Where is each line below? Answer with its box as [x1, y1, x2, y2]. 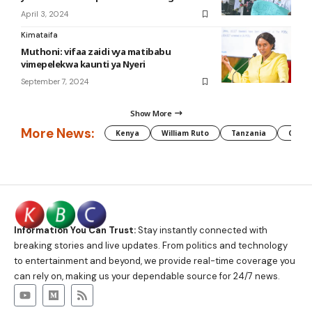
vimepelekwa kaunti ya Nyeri [21, 58, 146, 71]
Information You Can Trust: [14, 224, 136, 236]
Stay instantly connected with [136, 224, 267, 236]
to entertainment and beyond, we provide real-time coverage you [14, 254, 295, 267]
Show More [130, 108, 172, 119]
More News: [21, 124, 94, 142]
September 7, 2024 [21, 77, 88, 87]
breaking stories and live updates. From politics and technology [14, 239, 288, 251]
